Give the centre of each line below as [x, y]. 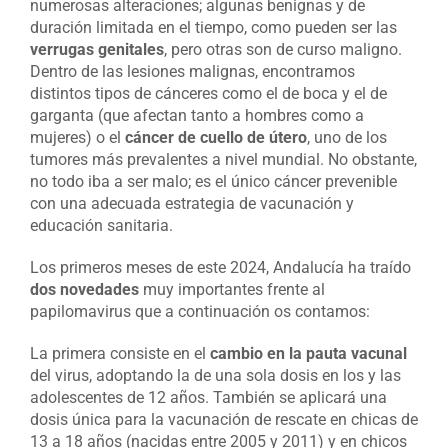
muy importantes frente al [232, 290]
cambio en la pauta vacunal [306, 354]
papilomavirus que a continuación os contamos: [200, 312]
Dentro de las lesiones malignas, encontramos [192, 72]
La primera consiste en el [118, 354]
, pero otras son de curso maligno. [283, 50]
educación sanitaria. [101, 226]
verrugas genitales [97, 50]
